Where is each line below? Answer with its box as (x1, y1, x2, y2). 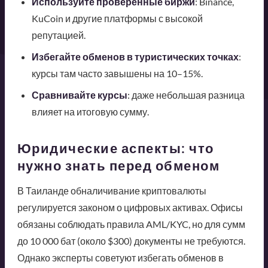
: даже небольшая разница (127, 89, 245, 101)
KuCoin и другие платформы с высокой (31, 13, 203, 25)
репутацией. (31, 29, 86, 41)
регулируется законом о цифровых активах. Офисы (17, 202, 243, 214)
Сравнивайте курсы (31, 89, 127, 101)
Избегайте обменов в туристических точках (31, 51, 239, 63)
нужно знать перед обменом (17, 157, 220, 174)
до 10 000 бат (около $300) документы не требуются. (17, 235, 245, 247)
